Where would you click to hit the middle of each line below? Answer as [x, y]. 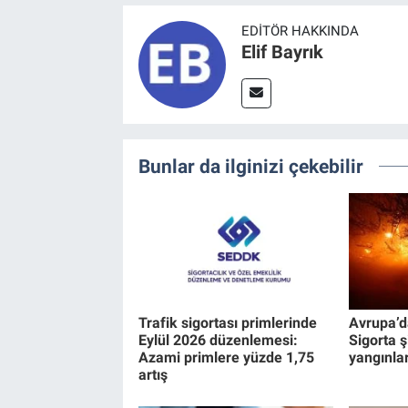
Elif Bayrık [282, 51]
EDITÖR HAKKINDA [300, 31]
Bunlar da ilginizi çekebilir [250, 166]
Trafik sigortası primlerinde [227, 322]
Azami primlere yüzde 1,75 [226, 357]
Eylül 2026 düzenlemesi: [218, 340]
